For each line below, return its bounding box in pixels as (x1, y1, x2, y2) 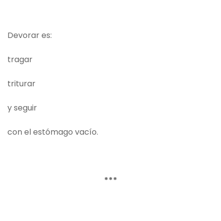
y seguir (7, 102, 37, 114)
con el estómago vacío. (7, 126, 98, 138)
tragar (7, 54, 33, 66)
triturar (7, 78, 36, 90)
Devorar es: (7, 30, 52, 41)
